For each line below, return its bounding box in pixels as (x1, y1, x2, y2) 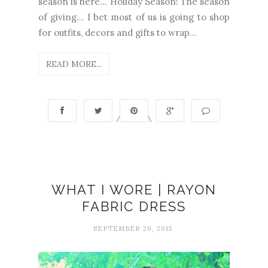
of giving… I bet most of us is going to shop (38, 11, 230, 23)
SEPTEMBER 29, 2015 (93, 224, 172, 233)
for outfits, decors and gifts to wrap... (38, 26, 197, 38)
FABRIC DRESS (82, 198, 186, 214)
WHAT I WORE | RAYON (51, 181, 217, 197)
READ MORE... (46, 58, 102, 69)
